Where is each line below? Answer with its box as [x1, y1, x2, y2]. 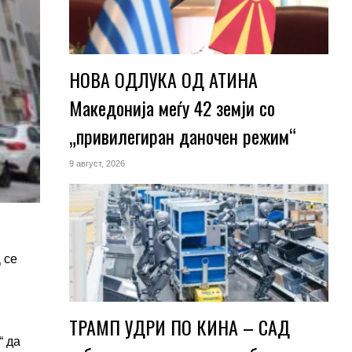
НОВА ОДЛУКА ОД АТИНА [68, 65, 258, 93]
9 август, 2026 [68, 159, 125, 168]
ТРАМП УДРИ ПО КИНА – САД [68, 313, 290, 341]
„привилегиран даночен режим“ [68, 122, 296, 150]
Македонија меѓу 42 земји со [68, 93, 275, 122]
